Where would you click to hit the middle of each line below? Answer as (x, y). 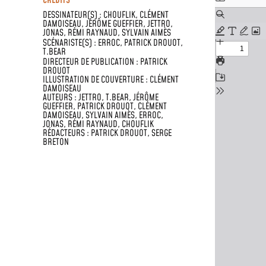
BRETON (56, 142)
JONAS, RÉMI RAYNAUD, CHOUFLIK (98, 124)
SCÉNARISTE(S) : (70, 43)
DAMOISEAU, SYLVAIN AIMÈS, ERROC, (103, 115)
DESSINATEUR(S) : (73, 15)
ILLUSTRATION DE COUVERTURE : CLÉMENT (111, 80)
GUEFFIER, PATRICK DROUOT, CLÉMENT (105, 106)
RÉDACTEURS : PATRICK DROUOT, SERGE (107, 133)
